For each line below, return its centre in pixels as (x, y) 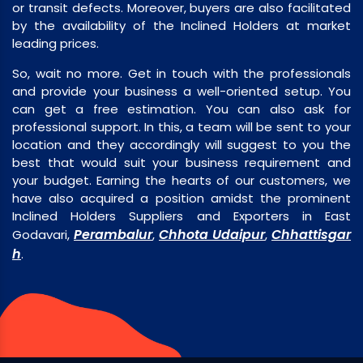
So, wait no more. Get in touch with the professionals (181, 74)
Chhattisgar (311, 235)
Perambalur (113, 235)
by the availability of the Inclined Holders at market (181, 26)
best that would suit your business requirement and (181, 163)
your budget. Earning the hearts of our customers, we (181, 181)
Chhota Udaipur (212, 235)
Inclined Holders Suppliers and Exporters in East (181, 216)
